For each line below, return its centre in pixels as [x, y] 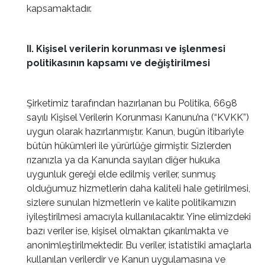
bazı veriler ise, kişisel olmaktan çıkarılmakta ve [127, 231]
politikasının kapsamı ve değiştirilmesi [118, 63]
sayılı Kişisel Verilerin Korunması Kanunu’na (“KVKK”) [138, 117]
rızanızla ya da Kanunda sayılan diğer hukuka [123, 160]
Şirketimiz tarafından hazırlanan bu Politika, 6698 [132, 103]
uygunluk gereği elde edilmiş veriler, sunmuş [121, 174]
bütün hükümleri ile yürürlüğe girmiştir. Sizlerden [129, 146]
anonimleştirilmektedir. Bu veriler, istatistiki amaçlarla [139, 245]
